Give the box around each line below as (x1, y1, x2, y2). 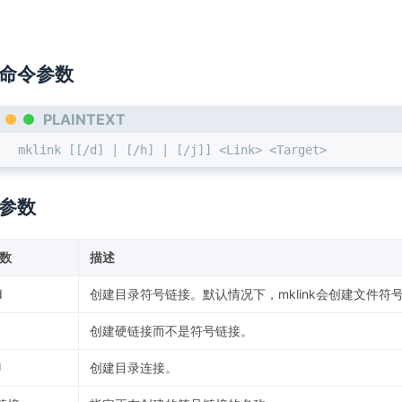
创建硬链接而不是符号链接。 (89, 323, 253, 339)
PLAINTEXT (42, 109, 126, 128)
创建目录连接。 (89, 360, 178, 376)
